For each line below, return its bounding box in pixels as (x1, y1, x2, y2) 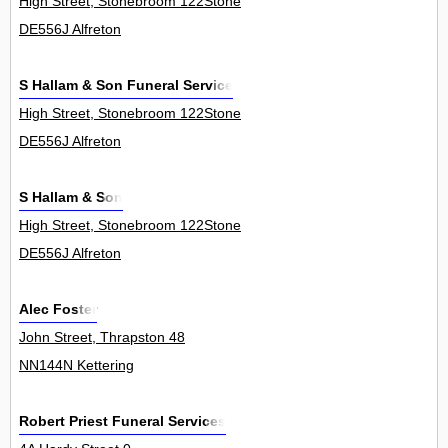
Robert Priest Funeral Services (19, 413, 226, 430)
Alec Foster (19, 301, 97, 318)
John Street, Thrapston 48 (19, 329, 185, 346)
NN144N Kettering (19, 357, 134, 374)
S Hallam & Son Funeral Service (19, 77, 233, 94)
